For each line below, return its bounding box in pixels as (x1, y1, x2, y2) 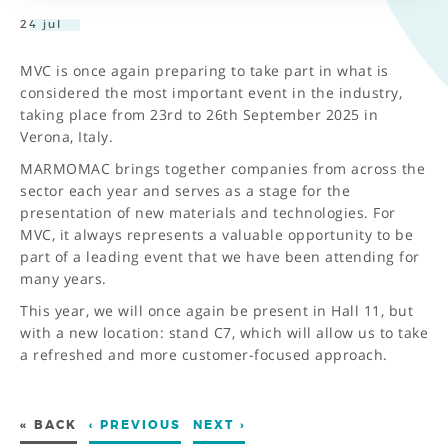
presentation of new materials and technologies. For (20, 202, 396, 222)
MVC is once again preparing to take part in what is (20, 60, 389, 80)
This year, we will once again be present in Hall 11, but (20, 300, 413, 320)
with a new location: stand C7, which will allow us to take (20, 322, 428, 342)
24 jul (20, 18, 62, 30)
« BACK (20, 418, 77, 431)
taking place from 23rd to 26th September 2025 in (20, 104, 378, 124)
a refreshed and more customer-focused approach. (20, 344, 388, 364)
